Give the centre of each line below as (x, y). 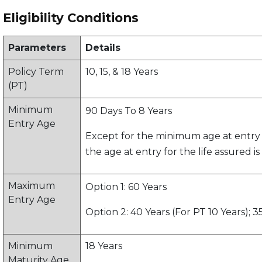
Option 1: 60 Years (126, 187)
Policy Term (36, 72)
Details (103, 48)
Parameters (37, 48)
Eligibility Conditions (71, 18)
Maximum (32, 186)
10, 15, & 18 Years (122, 72)
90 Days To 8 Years (129, 111)
